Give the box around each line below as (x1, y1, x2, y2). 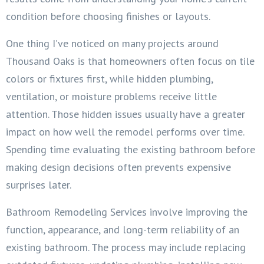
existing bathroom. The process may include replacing (6, 240, 246, 254)
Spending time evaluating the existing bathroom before (6, 142, 255, 156)
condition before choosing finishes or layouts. (6, 9, 210, 23)
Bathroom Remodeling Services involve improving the (6, 204, 247, 219)
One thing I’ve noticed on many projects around (6, 36, 219, 50)
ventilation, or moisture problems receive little (6, 89, 217, 103)
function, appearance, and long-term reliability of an (6, 222, 239, 236)
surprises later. (6, 177, 71, 192)
